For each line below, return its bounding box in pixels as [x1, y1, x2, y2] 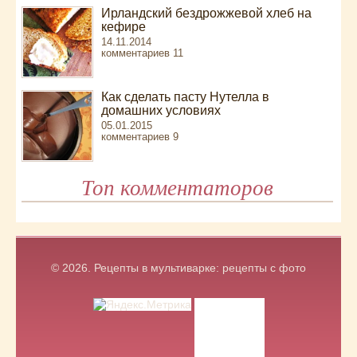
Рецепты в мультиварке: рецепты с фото [94, 261, 306, 274]
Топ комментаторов [80, 176, 273, 200]
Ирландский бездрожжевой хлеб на [100, 6, 312, 20]
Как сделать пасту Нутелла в [100, 90, 269, 104]
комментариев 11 [100, 47, 183, 59]
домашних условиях [100, 104, 221, 117]
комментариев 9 [100, 131, 178, 143]
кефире [100, 20, 146, 33]
